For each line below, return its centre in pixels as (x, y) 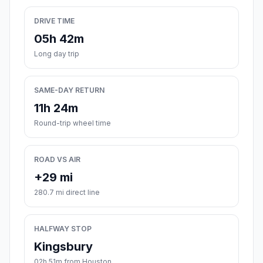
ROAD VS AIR (57, 160)
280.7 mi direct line (67, 193)
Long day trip (57, 54)
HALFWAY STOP (63, 229)
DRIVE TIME (54, 21)
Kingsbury (63, 247)
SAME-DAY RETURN (69, 90)
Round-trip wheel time (73, 123)
